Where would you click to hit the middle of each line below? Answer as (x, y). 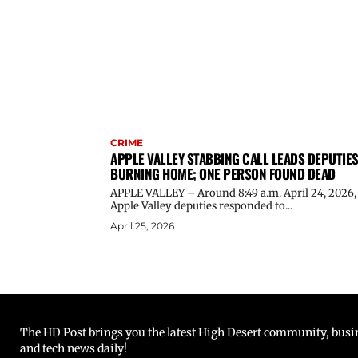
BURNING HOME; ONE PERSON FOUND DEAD (223, 173)
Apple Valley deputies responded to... (201, 205)
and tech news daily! (74, 348)
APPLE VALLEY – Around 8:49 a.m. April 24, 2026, (233, 193)
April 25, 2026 (142, 225)
